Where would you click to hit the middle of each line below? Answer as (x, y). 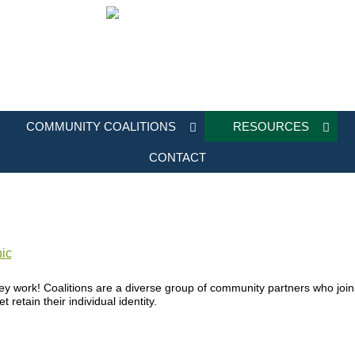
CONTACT (177, 157)
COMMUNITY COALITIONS (101, 126)
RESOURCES (271, 126)
